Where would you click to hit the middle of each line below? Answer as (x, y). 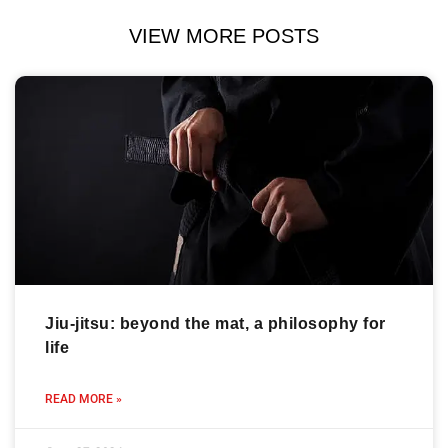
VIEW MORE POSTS (224, 35)
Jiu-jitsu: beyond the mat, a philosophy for (215, 323)
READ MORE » (83, 398)
